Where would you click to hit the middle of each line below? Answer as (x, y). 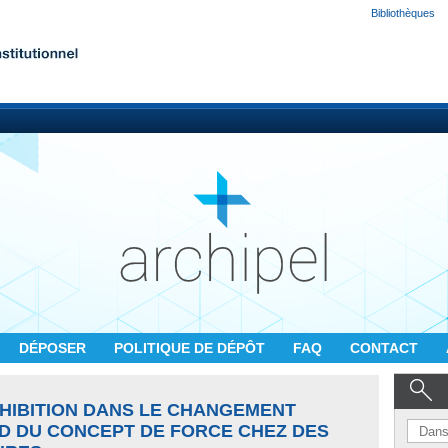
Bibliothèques (403, 13)
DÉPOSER (54, 348)
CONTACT (386, 348)
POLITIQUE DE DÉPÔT (191, 348)
